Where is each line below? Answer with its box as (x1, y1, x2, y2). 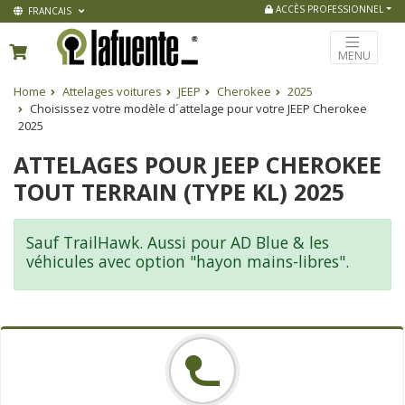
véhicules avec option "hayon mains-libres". (25, 250, 349, 272)
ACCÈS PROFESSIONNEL (273, 3, 384, 15)
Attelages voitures (62, 83, 162, 100)
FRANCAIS (23, 5, 74, 17)
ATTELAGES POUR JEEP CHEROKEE (14, 148, 381, 180)
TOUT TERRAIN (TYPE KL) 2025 (14, 175, 344, 207)
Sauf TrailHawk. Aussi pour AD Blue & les (25, 231, 329, 253)
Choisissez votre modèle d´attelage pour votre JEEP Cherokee (27, 100, 367, 118)
